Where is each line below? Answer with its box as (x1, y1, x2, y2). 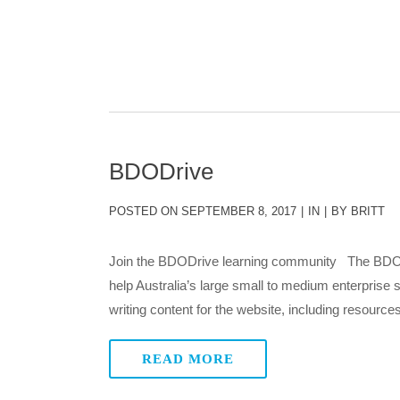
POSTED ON (109, 204, 178, 218)
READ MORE (142, 352, 234, 366)
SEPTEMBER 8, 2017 (178, 204, 296, 218)
